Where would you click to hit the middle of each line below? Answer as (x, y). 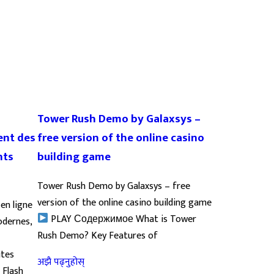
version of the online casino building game (124, 202)
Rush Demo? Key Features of (98, 235)
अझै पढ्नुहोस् (61, 262)
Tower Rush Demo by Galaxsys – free (114, 186)
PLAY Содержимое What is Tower (123, 219)
